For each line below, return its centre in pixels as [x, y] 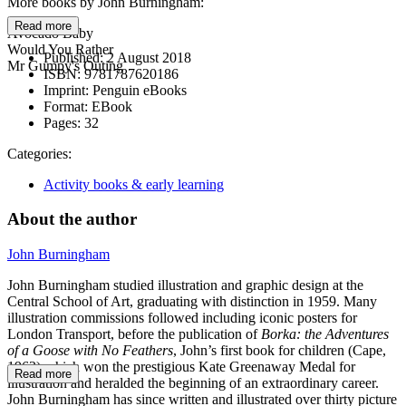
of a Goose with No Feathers [90, 351]
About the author [72, 219]
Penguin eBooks [138, 90]
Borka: [281, 334]
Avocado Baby [50, 33]
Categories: [39, 153]
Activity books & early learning [134, 184]
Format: [66, 106]
